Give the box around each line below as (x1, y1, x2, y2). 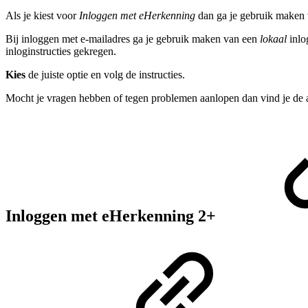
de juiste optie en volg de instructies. (25, 69, 185, 81)
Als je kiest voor (5, 10, 79, 22)
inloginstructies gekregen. (5, 45, 116, 58)
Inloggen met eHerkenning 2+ (5, 207, 220, 225)
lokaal (260, 33, 287, 45)
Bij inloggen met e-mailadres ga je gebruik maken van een (5, 33, 260, 45)
